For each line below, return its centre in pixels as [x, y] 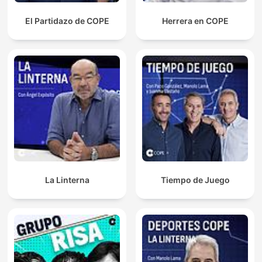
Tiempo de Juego [195, 180]
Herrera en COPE [195, 21]
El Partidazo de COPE [67, 21]
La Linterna [67, 180]
